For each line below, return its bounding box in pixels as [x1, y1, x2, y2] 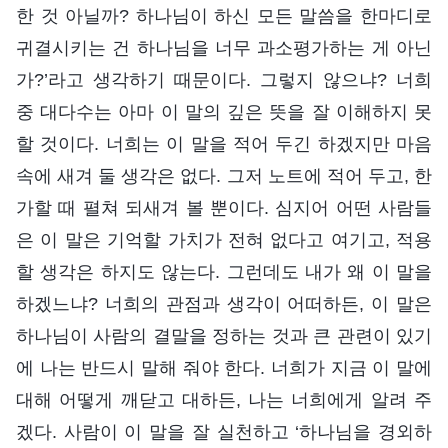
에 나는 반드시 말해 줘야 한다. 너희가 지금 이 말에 [16, 357, 432, 378]
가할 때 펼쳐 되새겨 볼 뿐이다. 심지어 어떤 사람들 [16, 197, 432, 218]
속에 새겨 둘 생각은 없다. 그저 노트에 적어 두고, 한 [16, 165, 432, 186]
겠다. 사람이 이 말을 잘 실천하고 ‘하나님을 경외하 [16, 421, 432, 442]
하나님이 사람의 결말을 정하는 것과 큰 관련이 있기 [16, 325, 432, 346]
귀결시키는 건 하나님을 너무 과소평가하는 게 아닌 [16, 37, 432, 58]
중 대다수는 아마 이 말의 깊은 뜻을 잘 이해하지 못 [16, 101, 432, 122]
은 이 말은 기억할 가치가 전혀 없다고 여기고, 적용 [16, 229, 432, 250]
